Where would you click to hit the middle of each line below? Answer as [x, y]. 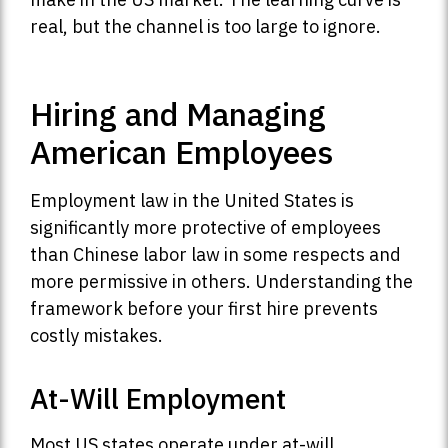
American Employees [181, 151]
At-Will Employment [158, 398]
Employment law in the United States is [192, 200]
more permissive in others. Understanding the [221, 281]
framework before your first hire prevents [204, 308]
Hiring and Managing [178, 113]
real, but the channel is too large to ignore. [205, 26]
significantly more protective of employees [205, 227]
